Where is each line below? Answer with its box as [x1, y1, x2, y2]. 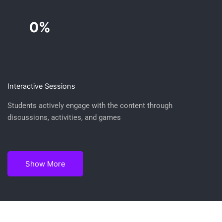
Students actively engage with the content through [7, 101, 172, 111]
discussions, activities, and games [7, 113, 121, 122]
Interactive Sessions [7, 82, 75, 91]
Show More [25, 159, 65, 168]
